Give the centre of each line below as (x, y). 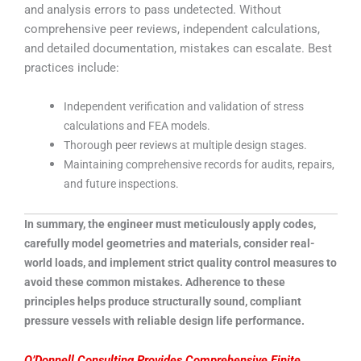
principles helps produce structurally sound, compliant (163, 302)
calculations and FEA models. (137, 126)
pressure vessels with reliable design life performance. (164, 321)
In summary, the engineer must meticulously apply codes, (170, 224)
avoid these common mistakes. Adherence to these (155, 282)
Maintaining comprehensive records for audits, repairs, (199, 165)
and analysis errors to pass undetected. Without (153, 9)
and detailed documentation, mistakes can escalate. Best (178, 48)
